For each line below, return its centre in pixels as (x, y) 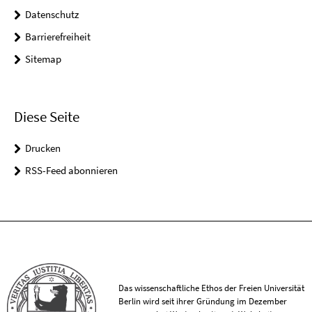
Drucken (43, 148)
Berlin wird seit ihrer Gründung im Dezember (203, 301)
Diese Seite (47, 116)
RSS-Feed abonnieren (71, 170)
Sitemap (43, 59)
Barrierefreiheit (58, 37)
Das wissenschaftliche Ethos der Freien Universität (212, 288)
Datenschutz (52, 15)
